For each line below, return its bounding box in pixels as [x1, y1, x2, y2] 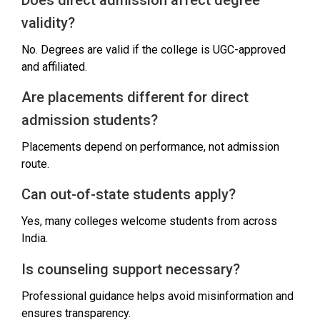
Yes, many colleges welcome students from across [21, 214, 277, 229]
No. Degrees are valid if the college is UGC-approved [21, 42, 286, 56]
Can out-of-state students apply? [21, 186, 236, 204]
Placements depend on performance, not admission [21, 139, 279, 154]
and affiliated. [21, 59, 87, 74]
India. [21, 231, 48, 246]
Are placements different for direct [21, 88, 249, 106]
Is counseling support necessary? [21, 260, 240, 278]
